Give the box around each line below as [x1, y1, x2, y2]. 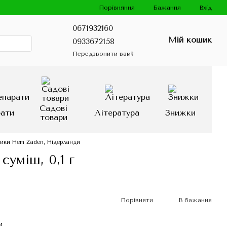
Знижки [165, 108, 196, 118]
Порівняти [120, 196, 153, 204]
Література [94, 108, 139, 118]
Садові [40, 103, 67, 113]
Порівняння [99, 4, 135, 11]
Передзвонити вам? [72, 50, 134, 57]
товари [40, 112, 67, 122]
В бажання [178, 196, 212, 204]
